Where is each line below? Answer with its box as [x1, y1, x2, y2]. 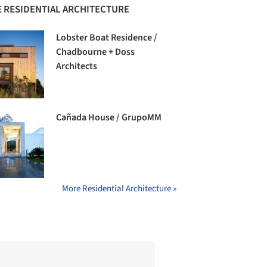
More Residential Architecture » [62, 182, 176, 195]
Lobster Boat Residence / [56, 31, 158, 45]
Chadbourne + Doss [56, 45, 135, 59]
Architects [56, 60, 98, 73]
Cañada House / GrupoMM [56, 111, 162, 125]
